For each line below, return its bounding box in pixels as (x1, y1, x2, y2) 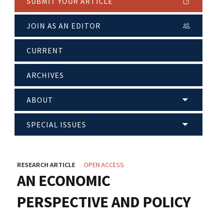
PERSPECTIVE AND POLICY (17, 192, 191, 212)
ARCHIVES (27, 70, 64, 80)
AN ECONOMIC (17, 171, 110, 191)
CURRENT (27, 46, 63, 56)
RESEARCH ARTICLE (17, 160, 75, 170)
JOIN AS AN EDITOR (27, 21, 101, 31)
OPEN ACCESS (84, 160, 124, 170)
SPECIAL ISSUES (27, 120, 86, 130)
